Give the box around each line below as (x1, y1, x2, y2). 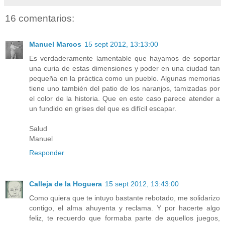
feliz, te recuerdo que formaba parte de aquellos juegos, (29, 214, 220, 222)
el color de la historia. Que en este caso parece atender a (29, 94, 220, 103)
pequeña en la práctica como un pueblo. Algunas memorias (29, 74, 220, 83)
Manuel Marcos (29, 40, 81, 49)
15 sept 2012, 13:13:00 (84, 40, 158, 49)
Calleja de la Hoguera (29, 180, 102, 188)
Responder (29, 149, 64, 157)
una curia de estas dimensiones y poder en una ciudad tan (29, 64, 220, 73)
